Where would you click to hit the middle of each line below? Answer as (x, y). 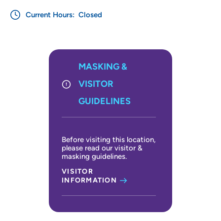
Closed (89, 15)
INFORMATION (89, 181)
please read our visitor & (102, 148)
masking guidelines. (94, 157)
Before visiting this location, (109, 140)
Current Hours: (51, 15)
